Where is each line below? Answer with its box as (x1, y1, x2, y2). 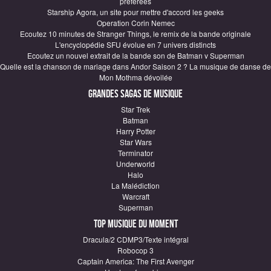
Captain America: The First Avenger (77, 256, 194, 266)
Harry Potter (116, 126, 155, 136)
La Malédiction (111, 180, 160, 191)
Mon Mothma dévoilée (99, 72, 172, 82)
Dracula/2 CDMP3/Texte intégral (82, 234, 189, 244)
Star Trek (121, 104, 150, 114)
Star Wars (119, 137, 152, 147)
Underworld (116, 158, 155, 169)
